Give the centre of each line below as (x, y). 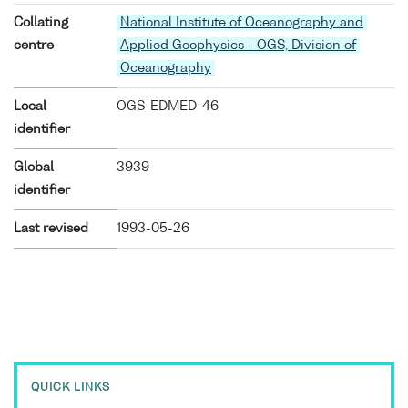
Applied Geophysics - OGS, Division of (238, 45)
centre (34, 45)
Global (34, 167)
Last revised (51, 228)
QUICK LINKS (71, 388)
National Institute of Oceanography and (242, 22)
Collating (41, 22)
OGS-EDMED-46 (168, 106)
